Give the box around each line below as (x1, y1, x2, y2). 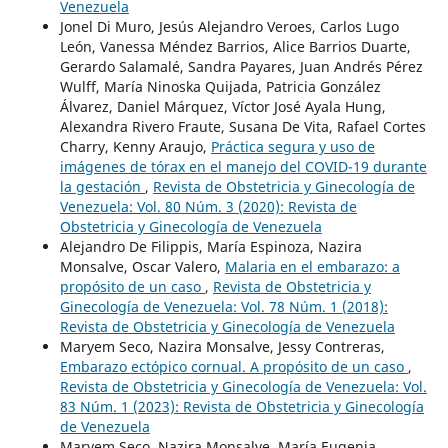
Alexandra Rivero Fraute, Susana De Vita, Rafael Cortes (59, 116, 426, 136)
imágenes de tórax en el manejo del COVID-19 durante (59, 156, 427, 176)
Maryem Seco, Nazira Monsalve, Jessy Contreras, (59, 336, 385, 356)
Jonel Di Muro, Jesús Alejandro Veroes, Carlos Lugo (59, 16, 399, 36)
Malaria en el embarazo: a (224, 256, 400, 276)
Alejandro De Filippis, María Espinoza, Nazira (59, 236, 362, 256)
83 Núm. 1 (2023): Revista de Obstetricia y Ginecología (59, 396, 424, 416)
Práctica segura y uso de (210, 136, 375, 156)
